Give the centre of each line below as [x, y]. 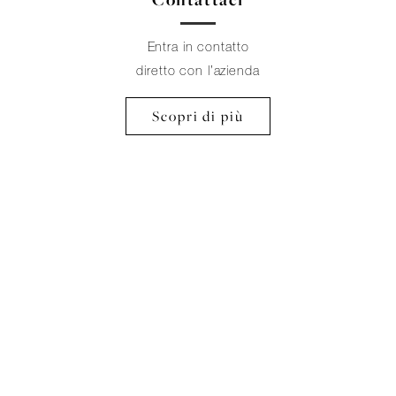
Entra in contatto [198, 46]
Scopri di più [198, 116]
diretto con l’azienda [198, 70]
